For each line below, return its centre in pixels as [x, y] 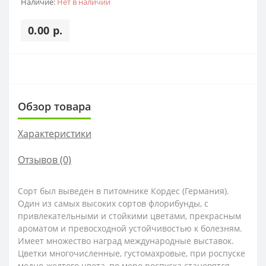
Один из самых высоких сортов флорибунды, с [113, 204]
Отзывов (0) [45, 160]
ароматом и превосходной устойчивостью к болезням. [130, 229]
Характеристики [55, 134]
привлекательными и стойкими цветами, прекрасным [129, 216]
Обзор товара [54, 107]
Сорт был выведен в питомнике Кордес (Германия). [123, 191]
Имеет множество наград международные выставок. [126, 241]
